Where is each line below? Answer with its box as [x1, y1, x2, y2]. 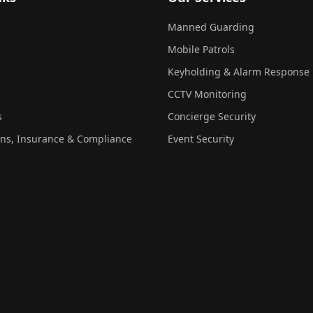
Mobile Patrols [168, 43, 235, 56]
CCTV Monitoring [168, 87, 247, 101]
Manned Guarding [168, 20, 254, 34]
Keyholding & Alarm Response [168, 65, 310, 78]
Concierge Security [168, 110, 256, 123]
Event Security [168, 132, 234, 145]
